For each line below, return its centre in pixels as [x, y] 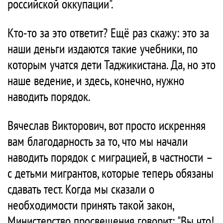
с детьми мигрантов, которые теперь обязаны [111, 173]
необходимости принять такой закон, [91, 205]
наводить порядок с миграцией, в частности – [110, 157]
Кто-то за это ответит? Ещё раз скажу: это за [108, 33]
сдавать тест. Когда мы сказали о [81, 189]
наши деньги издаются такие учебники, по [103, 49]
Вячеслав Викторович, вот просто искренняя [107, 125]
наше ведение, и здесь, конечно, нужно [96, 81]
